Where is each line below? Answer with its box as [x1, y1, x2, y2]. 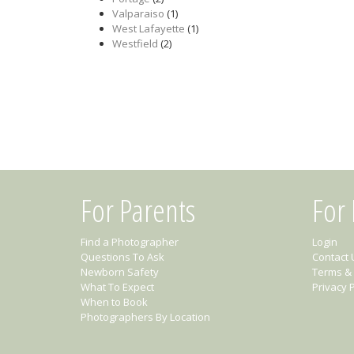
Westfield [112, 36, 158, 51]
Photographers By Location [81, 310, 210, 324]
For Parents [81, 189, 195, 231]
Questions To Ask [81, 250, 164, 264]
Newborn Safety [81, 265, 159, 279]
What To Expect [81, 280, 154, 294]
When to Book [81, 295, 148, 309]
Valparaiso [112, 6, 164, 21]
